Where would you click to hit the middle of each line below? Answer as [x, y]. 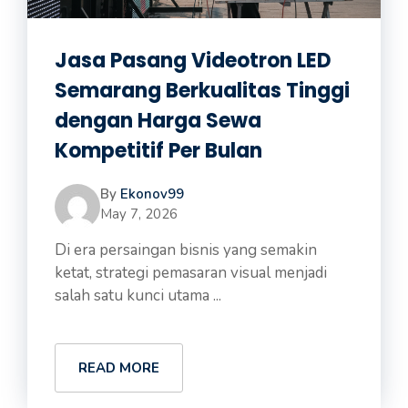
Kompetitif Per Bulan [158, 151]
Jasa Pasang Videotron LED [193, 61]
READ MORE [119, 368]
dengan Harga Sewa [158, 121]
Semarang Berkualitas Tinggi [202, 91]
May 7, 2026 [139, 214]
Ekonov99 [152, 194]
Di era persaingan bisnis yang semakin [186, 250]
